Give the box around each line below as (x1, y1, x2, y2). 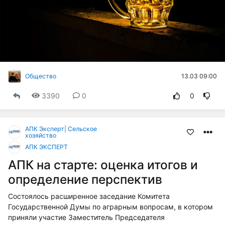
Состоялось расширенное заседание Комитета (8, 191, 170, 200)
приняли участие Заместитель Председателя (8, 212, 165, 221)
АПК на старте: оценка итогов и (8, 157, 198, 172)
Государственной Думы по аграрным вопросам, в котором (8, 202, 213, 211)
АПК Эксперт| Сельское (25, 125, 97, 133)
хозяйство (25, 131, 56, 139)
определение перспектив (8, 171, 162, 187)
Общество (25, 72, 56, 80)
